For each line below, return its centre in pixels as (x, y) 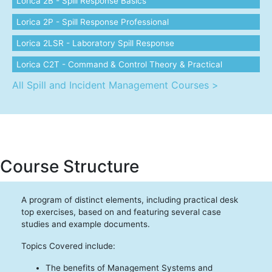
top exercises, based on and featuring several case (121, 212)
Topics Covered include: (68, 246)
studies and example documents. (86, 224)
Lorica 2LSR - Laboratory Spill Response (95, 43)
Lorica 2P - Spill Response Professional (93, 22)
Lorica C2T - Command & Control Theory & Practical (119, 64)
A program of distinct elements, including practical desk (130, 200)
